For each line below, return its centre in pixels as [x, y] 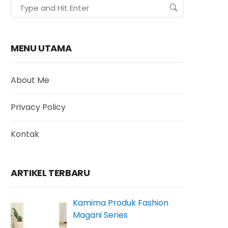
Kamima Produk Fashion [121, 203]
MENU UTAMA [41, 48]
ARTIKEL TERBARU [50, 173]
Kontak [25, 134]
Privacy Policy [38, 107]
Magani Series [100, 215]
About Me [30, 80]
